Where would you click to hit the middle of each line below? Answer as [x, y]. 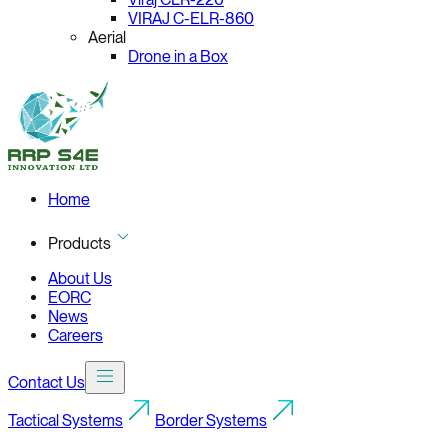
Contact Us [46, 382]
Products [79, 243]
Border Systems [211, 420]
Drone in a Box [178, 56]
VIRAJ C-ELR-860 [191, 18]
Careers [75, 335]
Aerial [107, 37]
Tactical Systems [65, 420]
